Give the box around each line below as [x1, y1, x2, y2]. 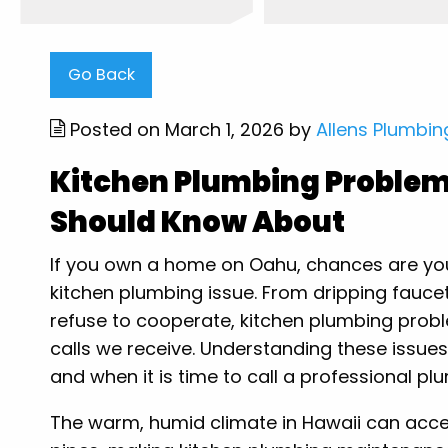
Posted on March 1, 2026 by [65, 116, 317, 142]
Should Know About [50, 201, 346, 242]
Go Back [67, 62, 135, 86]
